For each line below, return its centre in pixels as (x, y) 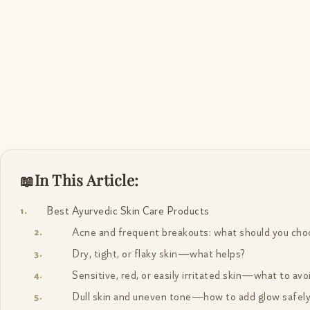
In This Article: (86, 180)
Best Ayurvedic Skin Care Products (128, 211)
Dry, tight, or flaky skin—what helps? (159, 254)
